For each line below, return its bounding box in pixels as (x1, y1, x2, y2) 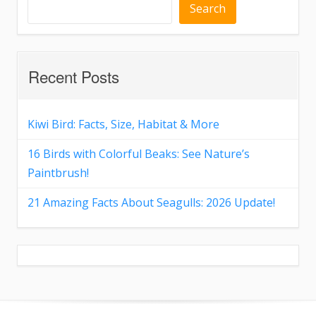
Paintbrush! (28, 164, 89, 181)
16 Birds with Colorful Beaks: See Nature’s (28, 145, 250, 162)
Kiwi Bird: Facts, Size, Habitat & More (28, 116, 219, 132)
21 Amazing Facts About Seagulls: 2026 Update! (28, 194, 275, 210)
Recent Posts (28, 64, 119, 87)
